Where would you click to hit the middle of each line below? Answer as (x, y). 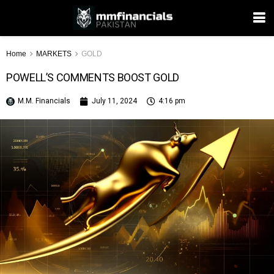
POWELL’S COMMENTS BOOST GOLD (93, 77)
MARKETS (54, 54)
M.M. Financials (44, 101)
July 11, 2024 (114, 101)
